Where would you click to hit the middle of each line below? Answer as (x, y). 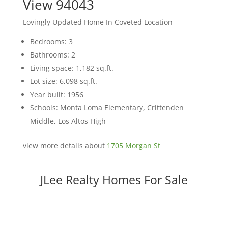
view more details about (65, 146)
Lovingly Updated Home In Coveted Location (97, 22)
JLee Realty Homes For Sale (114, 180)
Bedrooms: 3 (51, 42)
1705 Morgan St (133, 146)
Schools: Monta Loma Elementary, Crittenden (107, 108)
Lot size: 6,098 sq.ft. (63, 81)
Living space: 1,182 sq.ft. (72, 68)
